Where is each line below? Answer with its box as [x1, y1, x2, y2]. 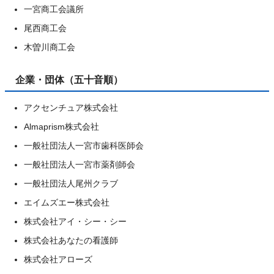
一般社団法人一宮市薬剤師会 [24, 160, 135, 169]
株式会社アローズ [24, 254, 92, 264]
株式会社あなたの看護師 [24, 235, 118, 245]
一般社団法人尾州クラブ [24, 179, 118, 188]
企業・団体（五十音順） [15, 73, 123, 85]
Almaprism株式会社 [24, 122, 99, 131]
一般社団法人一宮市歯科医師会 [24, 141, 144, 150]
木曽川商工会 [24, 42, 75, 52]
